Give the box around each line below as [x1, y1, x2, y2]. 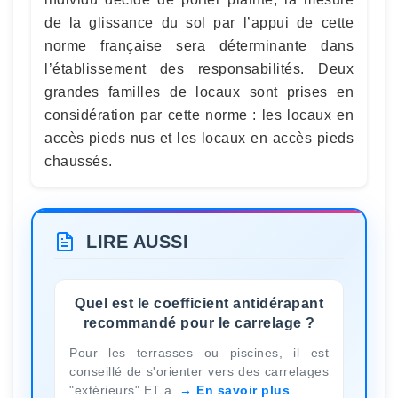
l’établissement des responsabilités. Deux [44, 61, 354, 76]
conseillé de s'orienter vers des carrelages [69, 363, 329, 378]
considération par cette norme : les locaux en [44, 107, 354, 123]
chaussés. [44, 154, 113, 169]
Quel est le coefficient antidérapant [75, 295, 323, 311]
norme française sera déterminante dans [44, 38, 354, 53]
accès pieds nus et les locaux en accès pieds [44, 131, 354, 146]
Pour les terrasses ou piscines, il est [69, 345, 329, 360]
